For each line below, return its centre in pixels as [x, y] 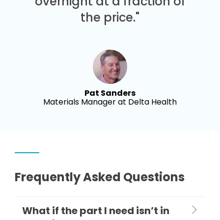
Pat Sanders [110, 93]
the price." [110, 17]
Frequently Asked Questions [100, 177]
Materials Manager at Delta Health [110, 102]
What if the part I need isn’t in [96, 210]
